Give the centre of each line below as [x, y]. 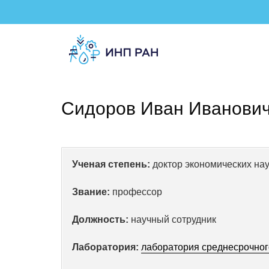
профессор [136, 192]
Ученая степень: [111, 164]
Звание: [91, 192]
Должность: [100, 219]
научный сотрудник [172, 219]
